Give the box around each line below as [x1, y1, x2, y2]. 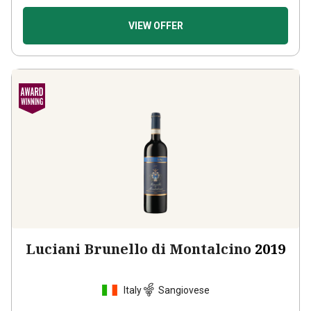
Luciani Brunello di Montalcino [26, 227, 251, 246]
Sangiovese [158, 271, 210, 283]
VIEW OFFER [128, 8, 183, 19]
